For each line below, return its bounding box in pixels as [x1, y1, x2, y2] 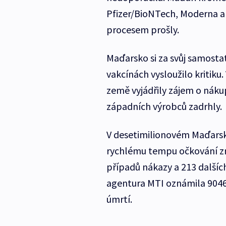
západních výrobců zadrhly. [106, 100, 222, 113]
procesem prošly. [106, 23, 179, 36]
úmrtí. [106, 193, 132, 206]
